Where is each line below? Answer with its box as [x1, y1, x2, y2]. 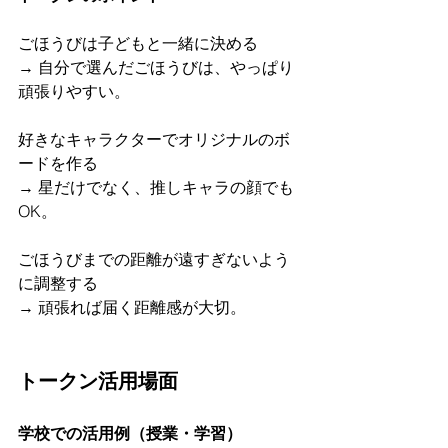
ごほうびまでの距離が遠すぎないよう [18, 249, 290, 269]
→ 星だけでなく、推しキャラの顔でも [18, 177, 294, 197]
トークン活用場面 [18, 369, 178, 393]
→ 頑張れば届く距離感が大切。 [18, 297, 246, 317]
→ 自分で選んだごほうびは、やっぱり [18, 57, 294, 77]
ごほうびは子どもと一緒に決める [18, 33, 266, 53]
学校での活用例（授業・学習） [18, 423, 242, 443]
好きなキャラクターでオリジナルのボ [18, 129, 290, 149]
